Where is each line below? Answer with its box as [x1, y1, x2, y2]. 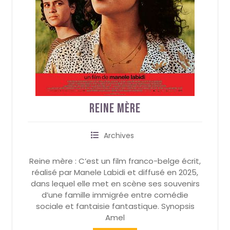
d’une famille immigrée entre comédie [42, 189, 188, 201]
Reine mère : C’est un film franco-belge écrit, [29, 156, 201, 167]
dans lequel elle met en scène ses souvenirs [30, 178, 200, 189]
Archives [104, 130, 134, 141]
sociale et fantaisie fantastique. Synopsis [35, 201, 195, 212]
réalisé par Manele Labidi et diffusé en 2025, [32, 167, 198, 178]
